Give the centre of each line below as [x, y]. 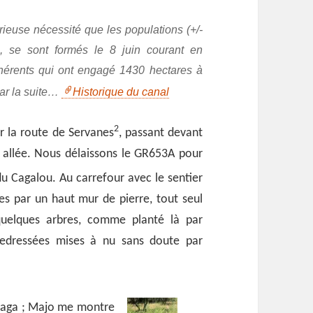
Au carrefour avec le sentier [131, 178]
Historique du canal [121, 92]
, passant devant [160, 133]
